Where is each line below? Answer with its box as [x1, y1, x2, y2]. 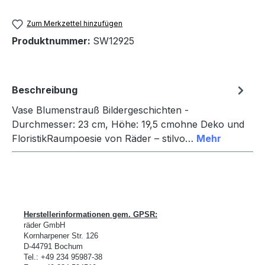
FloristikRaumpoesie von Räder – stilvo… [12, 132, 196, 144]
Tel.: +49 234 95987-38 [24, 252, 102, 261]
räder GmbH [24, 220, 65, 230]
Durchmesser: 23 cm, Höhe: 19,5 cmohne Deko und [12, 118, 244, 130]
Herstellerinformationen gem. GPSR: [24, 209, 157, 219]
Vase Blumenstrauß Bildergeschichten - [12, 104, 189, 116]
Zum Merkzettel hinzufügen [27, 19, 123, 28]
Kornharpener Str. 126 [24, 231, 98, 240]
